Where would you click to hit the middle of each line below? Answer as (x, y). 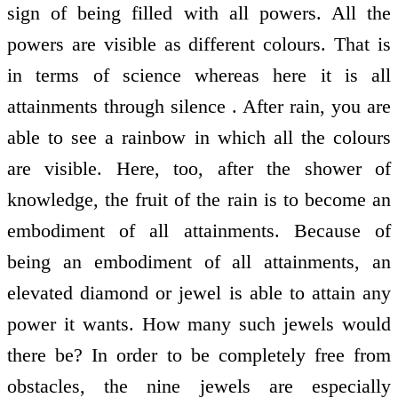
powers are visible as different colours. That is (199, 44)
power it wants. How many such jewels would (199, 324)
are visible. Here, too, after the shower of (199, 169)
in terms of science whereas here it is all (199, 76)
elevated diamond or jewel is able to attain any (199, 293)
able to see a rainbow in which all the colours (199, 138)
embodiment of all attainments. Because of (199, 231)
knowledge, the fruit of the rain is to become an (199, 200)
